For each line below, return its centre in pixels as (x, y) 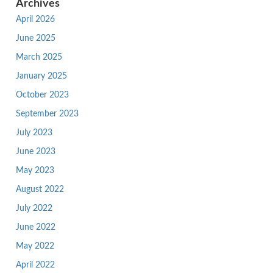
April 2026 (35, 19)
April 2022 (35, 265)
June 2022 (36, 227)
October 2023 (42, 95)
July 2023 (34, 133)
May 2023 (35, 171)
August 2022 (40, 190)
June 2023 (36, 152)
